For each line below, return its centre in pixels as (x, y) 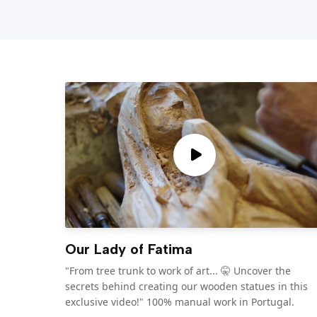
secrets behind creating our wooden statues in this (186, 286)
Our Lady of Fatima (129, 249)
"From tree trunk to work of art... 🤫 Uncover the (178, 270)
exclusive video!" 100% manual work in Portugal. (180, 301)
